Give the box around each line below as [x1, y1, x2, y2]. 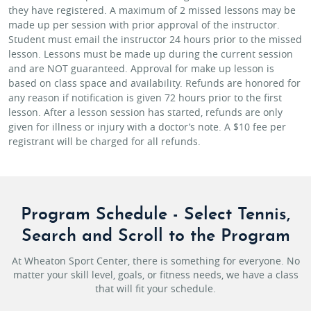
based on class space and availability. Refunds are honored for [8, 76, 301, 90]
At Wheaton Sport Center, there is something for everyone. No [11, 253, 300, 267]
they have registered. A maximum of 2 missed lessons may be [8, 3, 296, 17]
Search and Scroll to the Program [21, 227, 290, 245]
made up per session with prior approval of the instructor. [8, 17, 280, 31]
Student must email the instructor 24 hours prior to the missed [8, 32, 302, 46]
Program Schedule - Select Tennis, [21, 205, 290, 224]
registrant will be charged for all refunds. [8, 134, 201, 148]
